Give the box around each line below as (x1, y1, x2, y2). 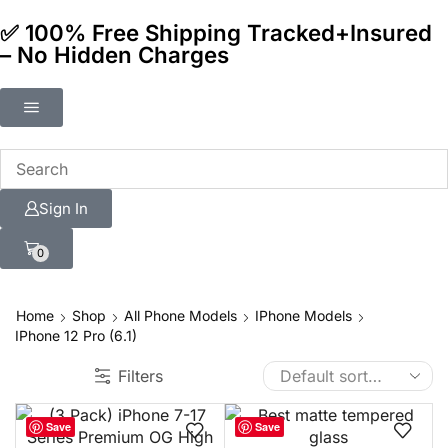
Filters (118, 365, 163, 386)
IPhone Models (255, 306, 352, 324)
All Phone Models (124, 306, 237, 324)
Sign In (39, 199, 88, 218)
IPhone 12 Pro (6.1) (15, 326, 137, 344)
